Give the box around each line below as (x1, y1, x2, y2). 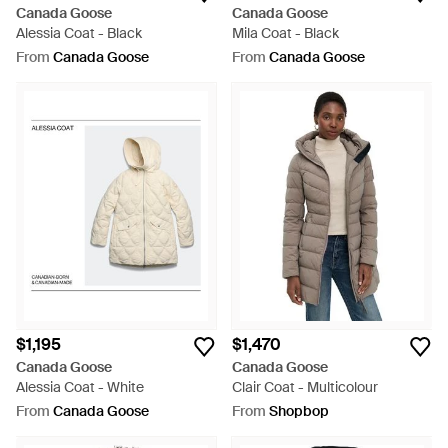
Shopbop (269, 402, 329, 420)
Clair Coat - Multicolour (232, 378, 378, 396)
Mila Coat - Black (232, 24, 339, 42)
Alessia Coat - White (16, 378, 144, 396)
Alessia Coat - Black (16, 24, 142, 42)
